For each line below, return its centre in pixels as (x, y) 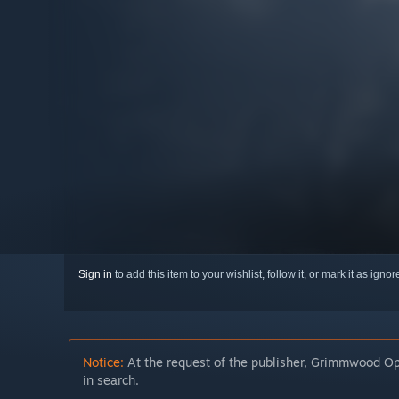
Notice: (103, 362)
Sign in (95, 275)
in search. (111, 380)
